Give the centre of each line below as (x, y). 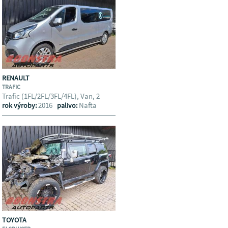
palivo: (68, 105)
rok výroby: (20, 105)
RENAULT (17, 78)
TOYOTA (15, 220)
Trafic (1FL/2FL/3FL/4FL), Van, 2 (52, 96)
